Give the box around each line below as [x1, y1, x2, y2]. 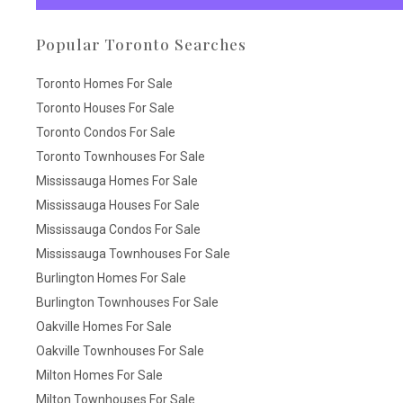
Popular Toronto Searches [36, 34, 246, 54]
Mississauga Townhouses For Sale [36, 246, 230, 261]
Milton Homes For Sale [36, 368, 163, 382]
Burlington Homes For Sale [36, 271, 186, 285]
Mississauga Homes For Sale [36, 174, 198, 188]
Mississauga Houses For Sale [36, 198, 200, 212]
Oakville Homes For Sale [36, 319, 172, 334]
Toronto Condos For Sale [36, 125, 175, 139]
